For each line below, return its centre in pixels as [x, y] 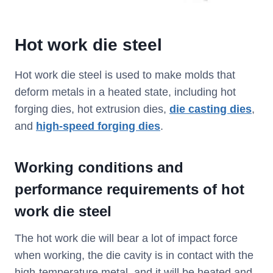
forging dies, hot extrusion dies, [92, 109]
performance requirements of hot [129, 189]
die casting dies [211, 109]
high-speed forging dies [98, 126]
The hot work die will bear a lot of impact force [126, 238]
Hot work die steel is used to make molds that [125, 75]
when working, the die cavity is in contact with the [134, 255]
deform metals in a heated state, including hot [125, 92]
